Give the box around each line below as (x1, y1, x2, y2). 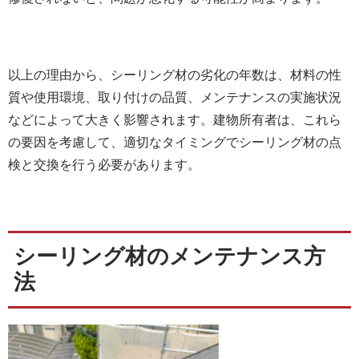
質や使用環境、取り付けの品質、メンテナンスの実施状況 (8, 90, 341, 104)
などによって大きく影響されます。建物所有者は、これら (8, 112, 341, 127)
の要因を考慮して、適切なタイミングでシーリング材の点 (8, 135, 341, 149)
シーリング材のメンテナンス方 (13, 244, 325, 269)
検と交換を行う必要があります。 (8, 157, 200, 171)
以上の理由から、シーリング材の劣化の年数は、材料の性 (8, 67, 341, 82)
